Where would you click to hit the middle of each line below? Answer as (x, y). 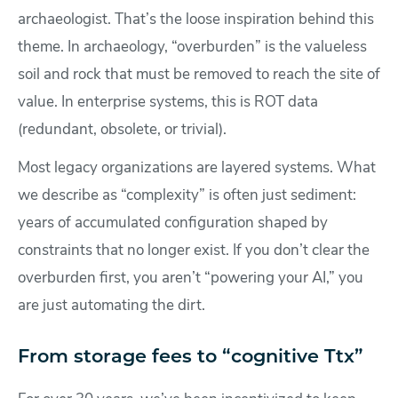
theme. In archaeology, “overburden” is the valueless (192, 48)
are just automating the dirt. (111, 306)
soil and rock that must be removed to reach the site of (199, 76)
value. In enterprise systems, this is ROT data (168, 103)
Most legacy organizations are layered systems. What (197, 169)
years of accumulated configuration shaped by (173, 224)
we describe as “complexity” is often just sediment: (187, 196)
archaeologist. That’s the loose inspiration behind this (196, 20)
